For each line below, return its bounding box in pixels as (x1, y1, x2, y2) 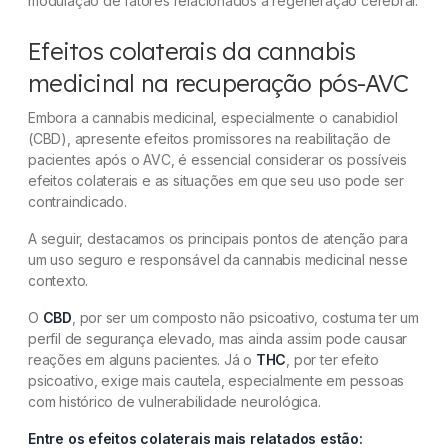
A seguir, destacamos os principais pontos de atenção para (28, 230, 409, 247)
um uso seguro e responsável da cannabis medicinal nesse (28, 251, 408, 268)
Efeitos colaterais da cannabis (28, 36, 356, 66)
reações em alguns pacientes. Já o (28, 351, 256, 368)
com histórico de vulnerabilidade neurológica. (28, 393, 321, 410)
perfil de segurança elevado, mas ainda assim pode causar (28, 330, 408, 347)
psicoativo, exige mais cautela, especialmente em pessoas (28, 372, 405, 389)
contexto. (28, 272, 89, 289)
